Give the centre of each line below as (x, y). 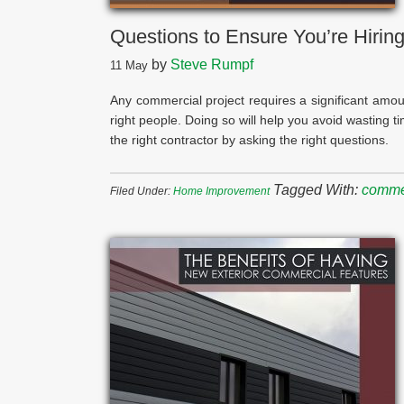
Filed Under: (142, 191)
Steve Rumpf (212, 64)
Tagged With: (317, 190)
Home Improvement (221, 191)
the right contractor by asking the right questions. (249, 140)
